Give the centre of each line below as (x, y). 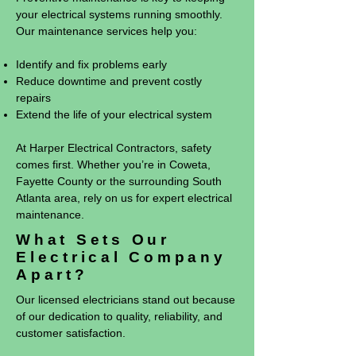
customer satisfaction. (71, 333)
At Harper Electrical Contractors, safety (114, 148)
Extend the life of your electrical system (114, 114)
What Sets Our (93, 240)
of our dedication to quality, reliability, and (119, 316)
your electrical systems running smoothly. (119, 14)
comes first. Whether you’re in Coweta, (113, 164)
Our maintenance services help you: (106, 31)
